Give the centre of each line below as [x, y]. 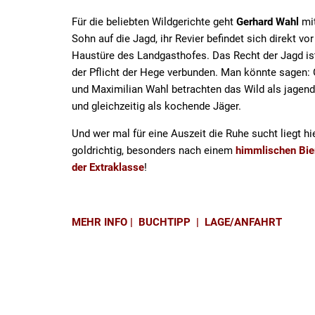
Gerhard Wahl [268, 22]
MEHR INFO [99, 222]
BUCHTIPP [165, 222]
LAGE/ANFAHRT [245, 222]
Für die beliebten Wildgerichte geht [154, 22]
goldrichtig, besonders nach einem [154, 150]
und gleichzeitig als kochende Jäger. [156, 106]
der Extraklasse [108, 167]
